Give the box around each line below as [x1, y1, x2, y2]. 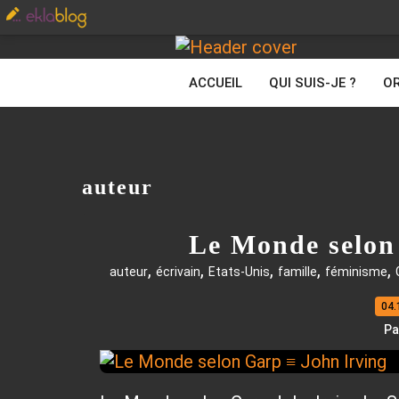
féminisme [325, 265, 387, 279]
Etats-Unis [208, 265, 270, 279]
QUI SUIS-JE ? [269, 75, 356, 91]
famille [278, 265, 317, 279]
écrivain [156, 265, 200, 279]
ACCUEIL [189, 75, 242, 91]
